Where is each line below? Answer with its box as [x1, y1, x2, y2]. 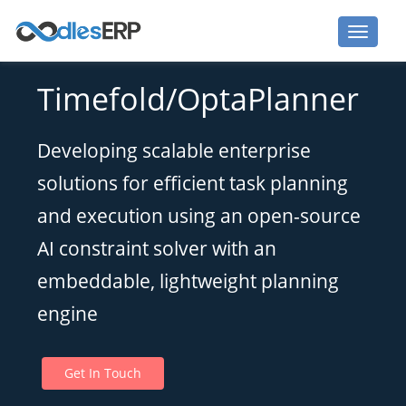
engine [37, 301, 99, 327]
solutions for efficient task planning [37, 170, 349, 197]
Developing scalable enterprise [37, 138, 312, 164]
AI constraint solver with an [37, 236, 277, 262]
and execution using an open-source [37, 203, 362, 229]
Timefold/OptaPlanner [37, 78, 360, 121]
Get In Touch [64, 364, 142, 382]
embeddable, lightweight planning [37, 268, 340, 295]
